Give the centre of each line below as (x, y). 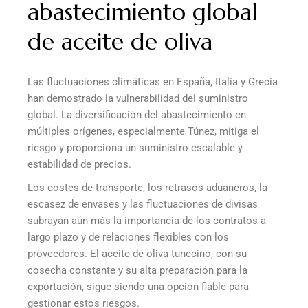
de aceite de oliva (120, 42)
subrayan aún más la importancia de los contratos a (147, 221)
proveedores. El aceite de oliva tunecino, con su (137, 254)
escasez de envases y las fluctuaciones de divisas (143, 205)
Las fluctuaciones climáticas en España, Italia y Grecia (153, 82)
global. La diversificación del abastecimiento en (137, 115)
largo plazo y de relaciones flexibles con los (128, 238)
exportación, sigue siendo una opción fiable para (138, 287)
